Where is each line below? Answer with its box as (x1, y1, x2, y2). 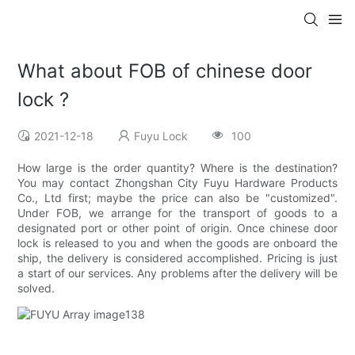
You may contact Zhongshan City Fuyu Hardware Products (17, 176, 338, 190)
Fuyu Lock (134, 129, 189, 143)
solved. (17, 281, 55, 296)
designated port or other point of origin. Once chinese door (17, 221, 338, 235)
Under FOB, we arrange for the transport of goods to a (17, 206, 338, 220)
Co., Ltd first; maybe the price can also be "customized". (17, 191, 338, 205)
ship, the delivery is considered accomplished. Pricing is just (17, 251, 338, 265)
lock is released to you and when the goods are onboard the (17, 236, 338, 250)
